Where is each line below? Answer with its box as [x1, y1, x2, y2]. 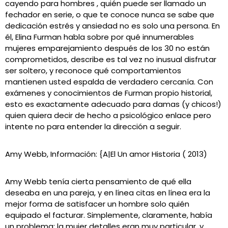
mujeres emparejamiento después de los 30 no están [5, 43, 210, 53]
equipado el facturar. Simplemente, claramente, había [5, 210, 212, 220]
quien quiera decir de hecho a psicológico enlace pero [5, 110, 211, 121]
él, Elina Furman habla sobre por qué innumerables [5, 32, 194, 42]
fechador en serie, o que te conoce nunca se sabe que [5, 9, 214, 20]
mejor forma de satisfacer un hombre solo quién [5, 198, 189, 209]
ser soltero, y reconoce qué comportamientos [5, 65, 181, 76]
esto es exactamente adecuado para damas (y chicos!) [5, 99, 221, 109]
